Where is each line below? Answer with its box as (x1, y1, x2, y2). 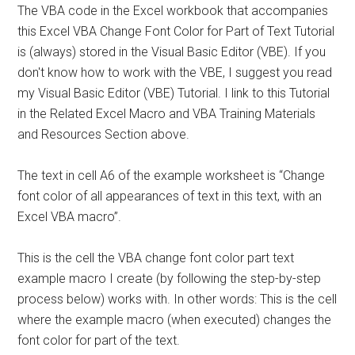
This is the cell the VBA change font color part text (17, 250, 295, 265)
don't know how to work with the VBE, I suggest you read (17, 65, 333, 80)
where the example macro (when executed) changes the (17, 312, 332, 327)
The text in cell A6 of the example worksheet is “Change (17, 168, 326, 183)
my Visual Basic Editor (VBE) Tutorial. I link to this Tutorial (17, 86, 330, 101)
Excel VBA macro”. (17, 209, 122, 224)
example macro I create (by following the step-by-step (17, 271, 322, 286)
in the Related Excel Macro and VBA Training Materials (17, 106, 316, 121)
